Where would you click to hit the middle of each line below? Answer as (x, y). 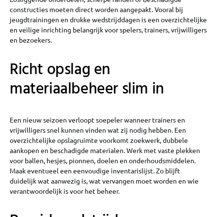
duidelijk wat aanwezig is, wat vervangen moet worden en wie (104, 180)
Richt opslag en (60, 70)
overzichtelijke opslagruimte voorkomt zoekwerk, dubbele (99, 140)
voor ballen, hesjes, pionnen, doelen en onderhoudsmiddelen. (103, 160)
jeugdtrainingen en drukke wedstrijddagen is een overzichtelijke (108, 19)
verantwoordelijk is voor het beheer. (65, 191)
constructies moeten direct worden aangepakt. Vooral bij (96, 9)
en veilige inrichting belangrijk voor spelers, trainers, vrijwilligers (108, 29)
